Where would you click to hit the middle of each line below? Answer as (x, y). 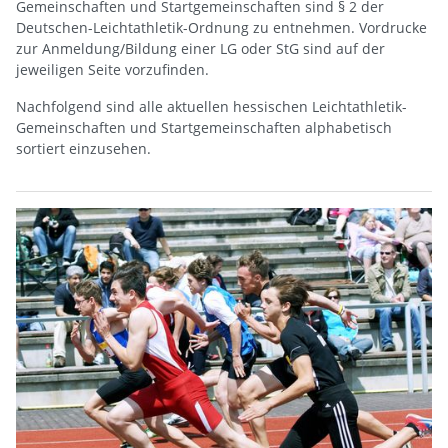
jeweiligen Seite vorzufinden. (112, 70)
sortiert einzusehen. (83, 149)
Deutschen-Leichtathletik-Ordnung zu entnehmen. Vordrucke (221, 28)
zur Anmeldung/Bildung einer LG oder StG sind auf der (200, 49)
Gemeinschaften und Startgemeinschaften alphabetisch (204, 128)
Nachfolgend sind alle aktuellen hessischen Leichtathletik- (211, 107)
